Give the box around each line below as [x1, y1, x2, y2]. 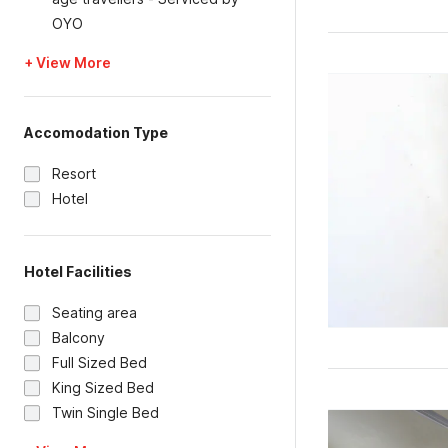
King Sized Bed [52, 379, 154, 396]
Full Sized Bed [52, 354, 147, 371]
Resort [52, 165, 96, 182]
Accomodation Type [24, 124, 168, 141]
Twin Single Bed [52, 404, 159, 421]
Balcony [52, 329, 105, 346]
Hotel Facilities [24, 263, 132, 280]
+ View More [24, 54, 111, 71]
